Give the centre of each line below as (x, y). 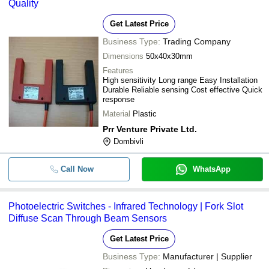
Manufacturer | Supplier (207, 256)
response (119, 99)
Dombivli (128, 141)
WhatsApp (211, 169)
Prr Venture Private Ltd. (150, 129)
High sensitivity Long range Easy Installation (180, 80)
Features (118, 71)
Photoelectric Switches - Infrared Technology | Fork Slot (126, 206)
